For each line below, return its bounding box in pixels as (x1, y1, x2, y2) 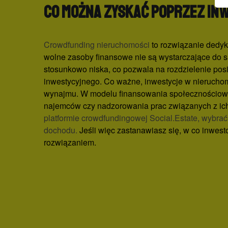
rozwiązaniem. (44, 136, 96, 148)
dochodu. (44, 124, 79, 136)
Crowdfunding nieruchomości (44, 39, 150, 50)
